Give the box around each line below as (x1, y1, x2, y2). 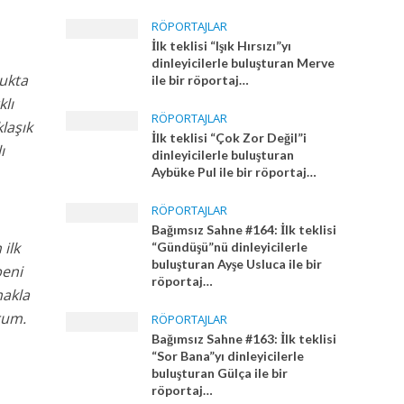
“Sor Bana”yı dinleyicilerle (151, 348, 304, 363)
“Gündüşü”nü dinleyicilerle (151, 239, 308, 254)
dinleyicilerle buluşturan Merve (151, 55, 335, 70)
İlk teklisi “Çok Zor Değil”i (151, 130, 307, 145)
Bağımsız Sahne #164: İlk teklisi (151, 222, 336, 237)
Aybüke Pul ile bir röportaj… (151, 164, 317, 179)
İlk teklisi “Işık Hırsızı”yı (151, 38, 291, 53)
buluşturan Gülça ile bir (151, 365, 288, 381)
